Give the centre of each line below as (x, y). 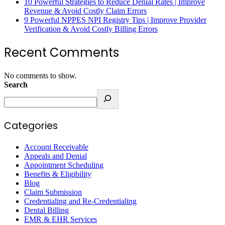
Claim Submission (53, 192)
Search (16, 85)
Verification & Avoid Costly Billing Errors (91, 29)
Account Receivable (56, 147)
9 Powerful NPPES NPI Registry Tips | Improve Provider (115, 20)
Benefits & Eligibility (58, 174)
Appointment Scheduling (64, 165)
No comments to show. (40, 76)
